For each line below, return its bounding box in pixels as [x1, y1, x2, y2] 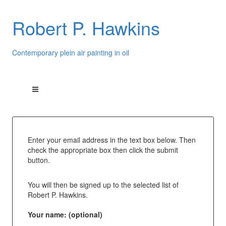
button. [27, 154, 50, 165]
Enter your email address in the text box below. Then [27, 134, 196, 145]
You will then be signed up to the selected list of [27, 179, 179, 190]
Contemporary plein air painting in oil [12, 47, 129, 58]
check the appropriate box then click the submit [27, 144, 178, 155]
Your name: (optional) [27, 209, 102, 219]
